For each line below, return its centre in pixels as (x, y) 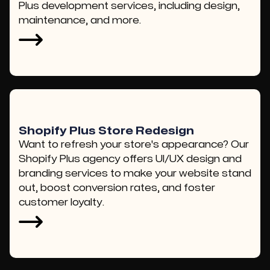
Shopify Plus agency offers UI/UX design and (130, 159)
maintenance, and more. (80, 20)
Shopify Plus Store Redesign (106, 131)
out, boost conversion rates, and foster (117, 188)
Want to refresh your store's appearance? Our (134, 145)
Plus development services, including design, (129, 6)
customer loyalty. (61, 202)
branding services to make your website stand (135, 174)
